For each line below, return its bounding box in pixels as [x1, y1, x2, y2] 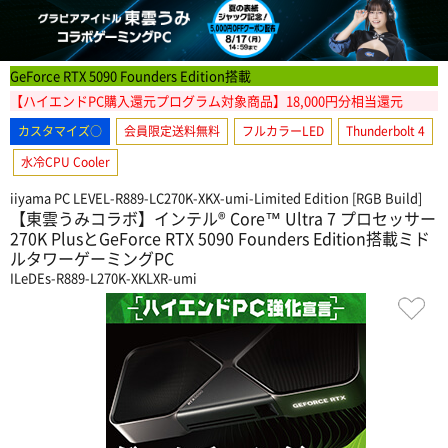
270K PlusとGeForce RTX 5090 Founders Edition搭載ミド [10, 225, 430, 250]
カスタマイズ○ [18, 121, 102, 140]
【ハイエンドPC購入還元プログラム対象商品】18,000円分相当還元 [10, 90, 403, 110]
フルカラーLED [242, 121, 324, 140]
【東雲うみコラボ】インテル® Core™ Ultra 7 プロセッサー [10, 205, 436, 230]
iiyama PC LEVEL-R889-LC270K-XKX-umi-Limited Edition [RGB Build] [10, 187, 422, 207]
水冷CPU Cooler [21, 152, 110, 171]
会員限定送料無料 [124, 121, 220, 140]
